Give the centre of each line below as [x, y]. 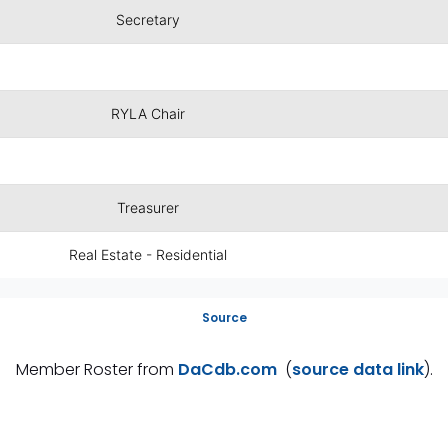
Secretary [148, 19]
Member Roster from [96, 369]
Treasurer [148, 207]
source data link [357, 369]
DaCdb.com [227, 369]
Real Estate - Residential [148, 254]
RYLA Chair [148, 113]
